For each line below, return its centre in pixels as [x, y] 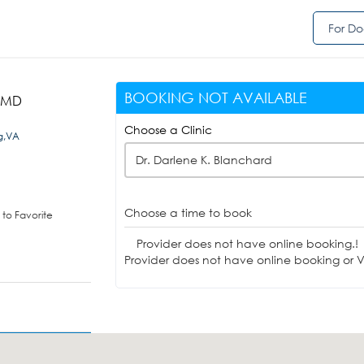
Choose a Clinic [168, 130]
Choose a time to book [188, 212]
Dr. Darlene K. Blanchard [204, 160]
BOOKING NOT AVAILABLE [215, 97]
